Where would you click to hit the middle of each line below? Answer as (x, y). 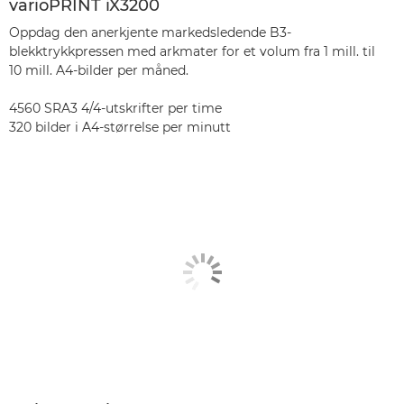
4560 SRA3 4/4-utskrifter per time (115, 108)
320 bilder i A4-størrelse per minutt (120, 127)
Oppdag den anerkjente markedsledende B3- (150, 32)
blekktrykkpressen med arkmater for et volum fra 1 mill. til (192, 51)
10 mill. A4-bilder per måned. (99, 70)
